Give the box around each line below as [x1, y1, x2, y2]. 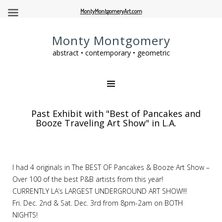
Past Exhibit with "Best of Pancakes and [31, 108, 201, 119]
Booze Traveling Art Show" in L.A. [36, 117, 176, 129]
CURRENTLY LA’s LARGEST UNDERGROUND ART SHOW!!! [12, 186, 187, 196]
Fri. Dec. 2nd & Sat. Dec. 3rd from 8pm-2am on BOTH [12, 198, 183, 208]
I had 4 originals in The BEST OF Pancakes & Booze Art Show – [12, 163, 210, 172]
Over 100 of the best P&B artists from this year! [12, 174, 163, 184]
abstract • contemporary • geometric [52, 48, 170, 57]
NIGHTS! [12, 210, 38, 220]
